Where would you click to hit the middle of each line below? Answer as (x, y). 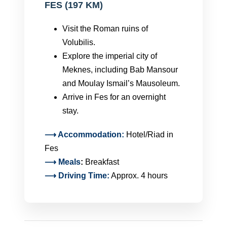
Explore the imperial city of (110, 56)
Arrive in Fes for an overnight (114, 97)
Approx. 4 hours (139, 176)
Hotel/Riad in (150, 135)
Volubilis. (79, 42)
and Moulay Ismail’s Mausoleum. (121, 83)
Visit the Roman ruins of (105, 29)
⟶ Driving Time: (77, 176)
